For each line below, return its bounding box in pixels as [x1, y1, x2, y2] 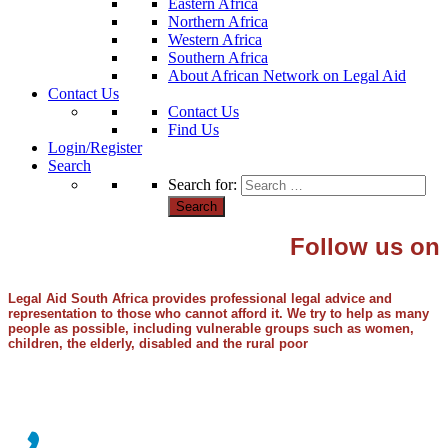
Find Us [168, 121, 219, 138]
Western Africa [168, 31, 262, 48]
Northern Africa [168, 13, 268, 30]
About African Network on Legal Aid [168, 67, 406, 84]
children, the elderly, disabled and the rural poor [8, 336, 308, 351]
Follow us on [290, 233, 440, 260]
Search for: [168, 176, 237, 193]
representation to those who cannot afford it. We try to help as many [8, 306, 429, 321]
